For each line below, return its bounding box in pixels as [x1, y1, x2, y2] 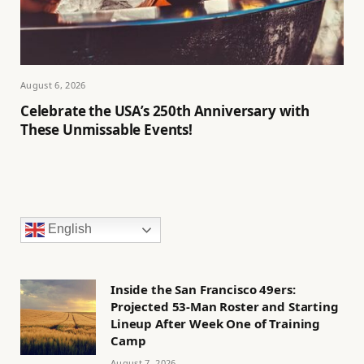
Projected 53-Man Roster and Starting [110, 297, 339, 314]
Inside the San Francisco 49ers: [110, 280, 296, 297]
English [45, 221, 92, 236]
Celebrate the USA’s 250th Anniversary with [20, 101, 310, 120]
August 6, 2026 [20, 78, 86, 91]
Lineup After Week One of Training [110, 314, 321, 331]
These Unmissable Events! [20, 119, 193, 139]
